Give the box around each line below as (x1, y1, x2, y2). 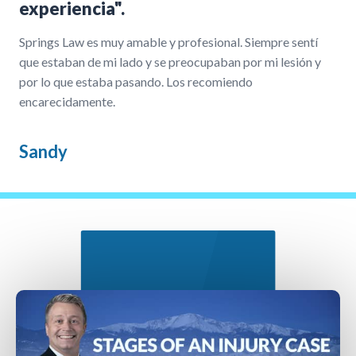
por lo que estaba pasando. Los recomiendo (19, 74, 253, 90)
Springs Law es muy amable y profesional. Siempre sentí (19, 34, 318, 50)
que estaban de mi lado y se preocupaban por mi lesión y (19, 54, 321, 70)
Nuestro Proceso (68, 158, 288, 192)
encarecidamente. (19, 94, 115, 110)
